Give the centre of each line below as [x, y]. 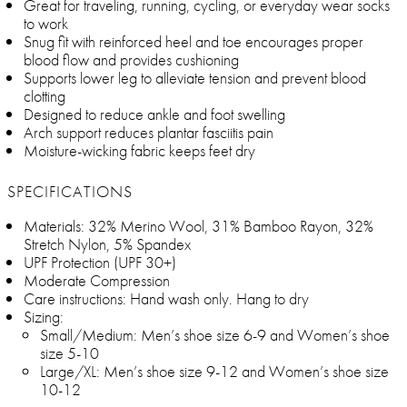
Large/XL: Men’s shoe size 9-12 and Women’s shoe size [214, 372]
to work [46, 24]
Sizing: [44, 317]
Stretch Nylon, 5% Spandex [107, 244]
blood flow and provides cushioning [131, 60]
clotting [45, 96]
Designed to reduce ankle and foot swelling [154, 114]
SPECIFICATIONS [70, 192]
